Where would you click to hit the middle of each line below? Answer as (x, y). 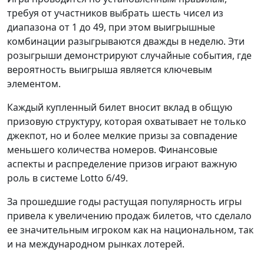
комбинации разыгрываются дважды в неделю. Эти (126, 42)
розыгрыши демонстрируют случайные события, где (129, 56)
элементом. (34, 84)
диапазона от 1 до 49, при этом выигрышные (111, 27)
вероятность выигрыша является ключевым (110, 70)
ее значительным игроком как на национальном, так (130, 230)
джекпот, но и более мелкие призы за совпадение (122, 136)
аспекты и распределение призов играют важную (122, 164)
